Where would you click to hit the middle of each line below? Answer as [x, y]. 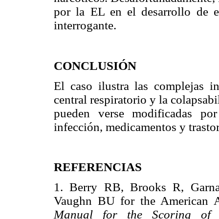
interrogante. [85, 25]
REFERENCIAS [98, 167]
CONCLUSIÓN [95, 66]
